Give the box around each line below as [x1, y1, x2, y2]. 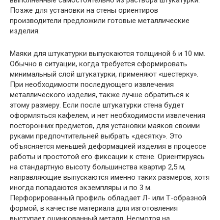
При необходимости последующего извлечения [10, 80, 174, 89]
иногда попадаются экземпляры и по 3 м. [10, 183, 152, 192]
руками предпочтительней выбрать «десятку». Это [10, 132, 182, 141]
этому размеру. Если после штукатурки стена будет [10, 101, 184, 110]
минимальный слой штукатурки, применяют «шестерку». [10, 70, 198, 79]
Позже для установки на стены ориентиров [10, 6, 158, 15]
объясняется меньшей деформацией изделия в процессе [10, 142, 206, 151]
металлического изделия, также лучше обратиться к [10, 90, 190, 100]
